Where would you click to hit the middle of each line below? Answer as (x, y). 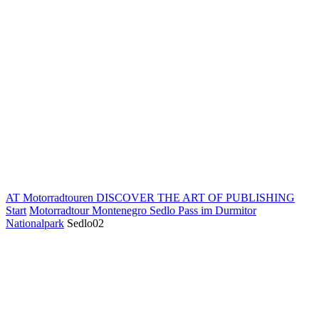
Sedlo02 (85, 223)
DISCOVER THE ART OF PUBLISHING (195, 198)
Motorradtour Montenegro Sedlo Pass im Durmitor (143, 210)
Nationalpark (35, 223)
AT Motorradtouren (49, 198)
